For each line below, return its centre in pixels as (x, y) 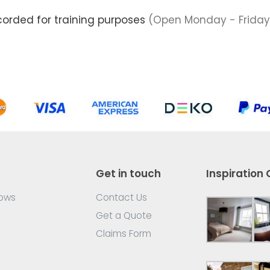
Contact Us (121, 197)
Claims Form (124, 233)
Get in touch (128, 173)
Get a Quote (124, 215)
